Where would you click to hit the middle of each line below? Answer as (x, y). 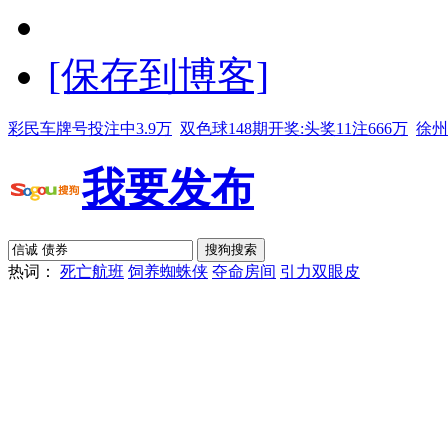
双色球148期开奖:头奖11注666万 (294, 129)
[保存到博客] (158, 76)
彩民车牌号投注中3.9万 (90, 129)
